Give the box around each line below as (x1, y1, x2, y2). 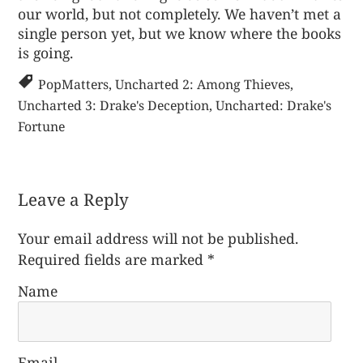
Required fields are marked (18, 250, 208, 270)
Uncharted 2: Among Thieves (115, 75, 291, 93)
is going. (18, 43, 74, 63)
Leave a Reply (18, 187, 130, 211)
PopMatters (38, 75, 109, 93)
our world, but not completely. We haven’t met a (18, 4, 342, 24)
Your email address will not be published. (18, 228, 299, 249)
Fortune (18, 117, 66, 135)
